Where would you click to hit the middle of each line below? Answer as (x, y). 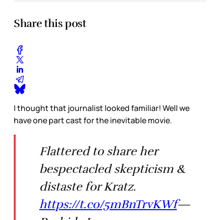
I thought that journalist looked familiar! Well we (102, 108)
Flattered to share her (99, 151)
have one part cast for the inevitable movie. (93, 120)
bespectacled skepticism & (112, 169)
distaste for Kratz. (88, 186)
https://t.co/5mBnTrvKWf (108, 204)
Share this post (50, 23)
